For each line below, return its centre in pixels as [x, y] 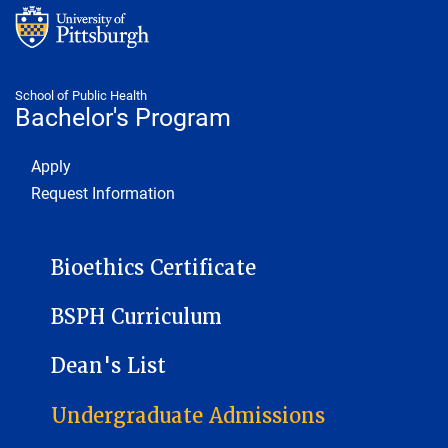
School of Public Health [81, 94]
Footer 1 [43, 161]
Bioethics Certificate [153, 268]
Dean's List [108, 366]
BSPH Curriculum [136, 317]
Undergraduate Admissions [188, 415]
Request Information [103, 192]
